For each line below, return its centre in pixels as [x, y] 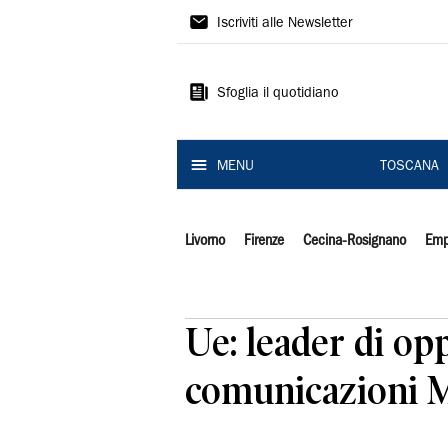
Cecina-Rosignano [354, 241]
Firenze [263, 241]
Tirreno [224, 57]
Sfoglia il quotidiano [278, 94]
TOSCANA [409, 167]
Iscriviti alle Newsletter [284, 24]
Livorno [205, 241]
